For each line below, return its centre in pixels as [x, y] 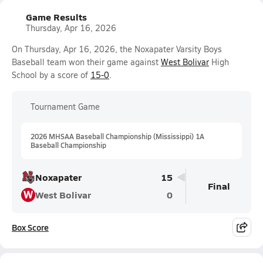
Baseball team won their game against [86, 62]
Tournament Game [65, 107]
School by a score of [51, 75]
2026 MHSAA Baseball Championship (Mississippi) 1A [117, 136]
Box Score [30, 227]
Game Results [56, 17]
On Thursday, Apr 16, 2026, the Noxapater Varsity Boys [117, 49]
